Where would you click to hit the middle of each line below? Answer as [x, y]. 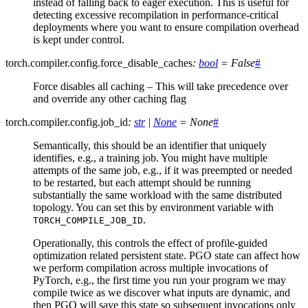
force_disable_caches [146, 63]
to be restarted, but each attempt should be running [142, 183]
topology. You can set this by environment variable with [153, 208]
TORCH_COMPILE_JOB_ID [88, 221]
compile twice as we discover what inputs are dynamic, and [162, 293]
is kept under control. [79, 40]
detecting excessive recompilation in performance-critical [156, 15]
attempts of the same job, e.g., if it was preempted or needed [163, 170]
